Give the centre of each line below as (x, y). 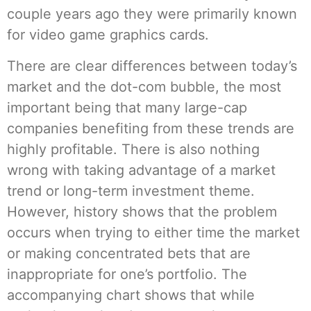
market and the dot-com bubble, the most (144, 86)
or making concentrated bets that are (129, 253)
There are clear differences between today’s (152, 66)
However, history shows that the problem (142, 211)
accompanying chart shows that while (131, 295)
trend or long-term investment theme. (131, 191)
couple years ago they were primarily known (152, 14)
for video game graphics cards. (108, 35)
